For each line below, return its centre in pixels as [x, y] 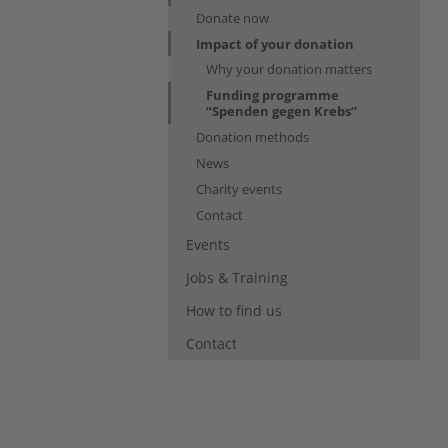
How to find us [234, 310]
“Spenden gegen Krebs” [281, 110]
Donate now [232, 17]
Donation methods [252, 136]
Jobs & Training [237, 277]
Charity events [239, 188]
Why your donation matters [289, 68]
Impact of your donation [275, 43]
